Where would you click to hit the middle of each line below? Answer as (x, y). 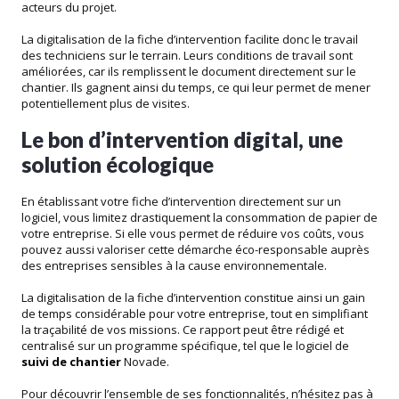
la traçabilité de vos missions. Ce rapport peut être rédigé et (183, 330)
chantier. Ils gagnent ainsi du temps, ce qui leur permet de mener (196, 88)
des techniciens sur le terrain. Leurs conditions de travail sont (187, 56)
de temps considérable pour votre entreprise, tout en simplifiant (195, 314)
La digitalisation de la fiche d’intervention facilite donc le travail (190, 40)
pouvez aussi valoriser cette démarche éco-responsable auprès (195, 250)
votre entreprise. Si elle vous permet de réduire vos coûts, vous (193, 234)
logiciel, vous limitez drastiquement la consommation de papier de (199, 218)
